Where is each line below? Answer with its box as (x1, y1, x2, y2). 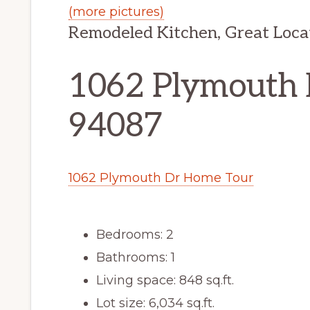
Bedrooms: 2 (96, 226, 174, 242)
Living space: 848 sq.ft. (96, 272, 234, 288)
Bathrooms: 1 (96, 249, 175, 265)
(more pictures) (69, 3, 164, 19)
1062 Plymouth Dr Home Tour (69, 170, 253, 185)
